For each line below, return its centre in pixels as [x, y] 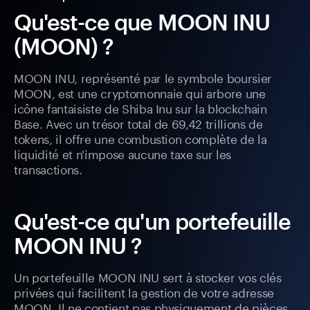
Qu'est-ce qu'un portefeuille [153, 221]
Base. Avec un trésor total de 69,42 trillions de [138, 123]
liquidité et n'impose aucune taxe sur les [123, 153]
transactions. [48, 168]
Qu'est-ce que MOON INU [142, 22]
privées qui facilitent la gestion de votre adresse [144, 292]
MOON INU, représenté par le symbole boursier [143, 77]
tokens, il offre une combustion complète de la [140, 138]
